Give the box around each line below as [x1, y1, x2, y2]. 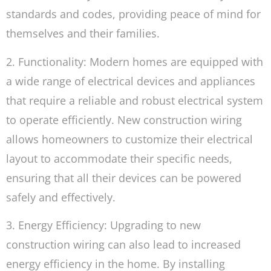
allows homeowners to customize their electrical [6, 131, 253, 146]
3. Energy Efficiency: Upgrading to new [6, 217, 201, 232]
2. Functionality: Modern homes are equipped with [6, 54, 263, 69]
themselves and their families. [6, 26, 160, 41]
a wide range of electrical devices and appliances [6, 73, 255, 88]
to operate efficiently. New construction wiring [6, 112, 242, 127]
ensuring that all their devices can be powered [6, 170, 241, 185]
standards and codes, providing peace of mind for [6, 7, 261, 22]
